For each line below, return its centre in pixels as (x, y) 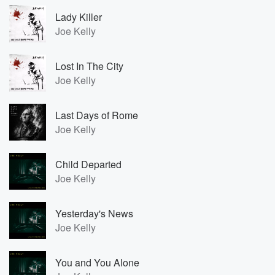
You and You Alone (97, 262)
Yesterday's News (94, 213)
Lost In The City (89, 66)
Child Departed (88, 164)
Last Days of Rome (97, 115)
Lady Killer (79, 17)
